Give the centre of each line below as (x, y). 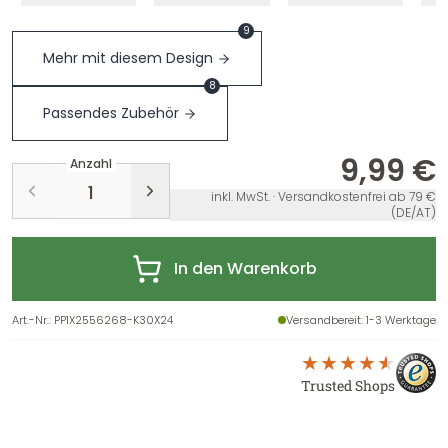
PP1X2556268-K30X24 (113, 320)
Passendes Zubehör (111, 113)
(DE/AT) (413, 212)
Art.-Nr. (30, 320)
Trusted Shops (348, 385)
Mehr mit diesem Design (128, 58)
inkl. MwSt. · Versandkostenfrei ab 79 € (323, 196)
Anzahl (91, 164)
